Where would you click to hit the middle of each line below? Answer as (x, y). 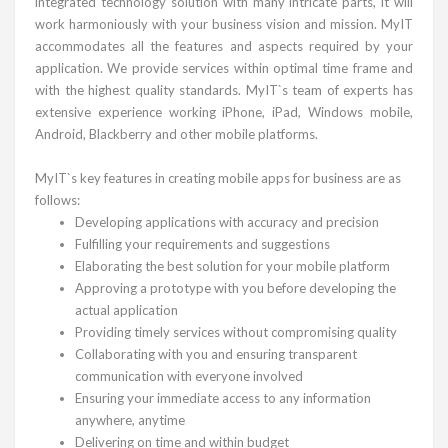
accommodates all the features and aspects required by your (224, 45)
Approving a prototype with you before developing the (235, 287)
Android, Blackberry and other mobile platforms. (176, 133)
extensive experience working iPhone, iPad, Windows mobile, (224, 111)
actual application (126, 309)
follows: (57, 199)
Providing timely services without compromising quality (236, 331)
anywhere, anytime (130, 419)
